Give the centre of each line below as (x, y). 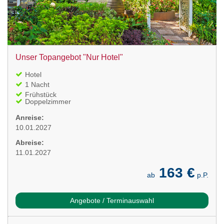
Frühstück (41, 94)
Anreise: (30, 117)
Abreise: (30, 142)
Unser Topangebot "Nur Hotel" (69, 57)
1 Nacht (37, 84)
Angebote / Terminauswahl (112, 200)
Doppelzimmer (48, 101)
